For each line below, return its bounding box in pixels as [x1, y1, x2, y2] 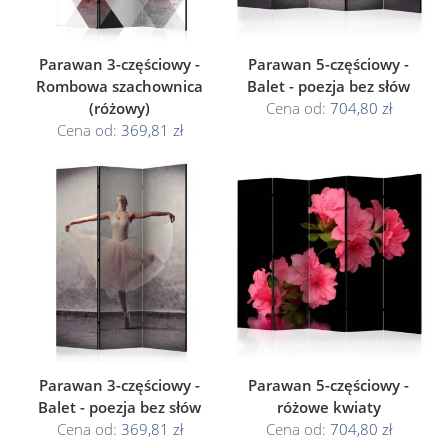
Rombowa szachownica [36, 76, 203, 96]
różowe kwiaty [276, 397, 381, 417]
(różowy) [89, 98, 150, 118]
